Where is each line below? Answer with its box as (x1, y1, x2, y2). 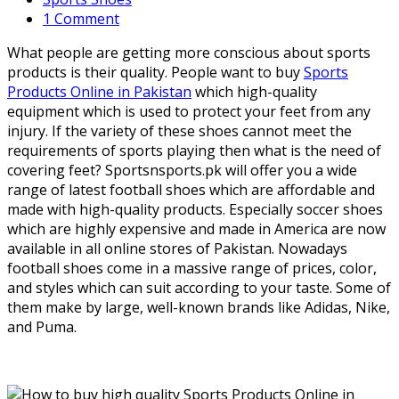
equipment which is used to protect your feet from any (7, 101, 370, 121)
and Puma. (7, 316, 77, 337)
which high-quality (191, 81, 317, 102)
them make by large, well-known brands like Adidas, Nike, (7, 297, 390, 317)
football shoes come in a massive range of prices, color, (7, 257, 377, 278)
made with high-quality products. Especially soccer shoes (7, 199, 383, 219)
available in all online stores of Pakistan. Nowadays (7, 238, 347, 258)
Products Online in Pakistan (7, 81, 191, 102)
